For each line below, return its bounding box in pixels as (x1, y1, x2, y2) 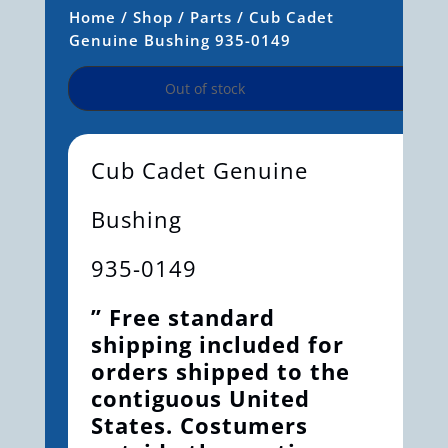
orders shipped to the (90, 355, 350, 386)
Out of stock (164, 78, 245, 98)
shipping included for (90, 328, 344, 359)
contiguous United (90, 382, 310, 413)
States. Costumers (90, 409, 308, 440)
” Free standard (90, 301, 275, 332)
